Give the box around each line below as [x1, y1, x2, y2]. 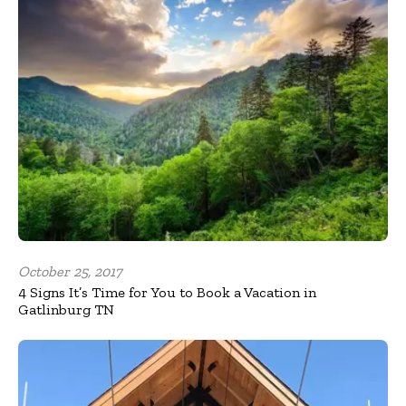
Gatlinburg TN [18, 300, 114, 318]
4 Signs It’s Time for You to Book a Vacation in [18, 283, 316, 301]
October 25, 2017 [18, 262, 122, 280]
